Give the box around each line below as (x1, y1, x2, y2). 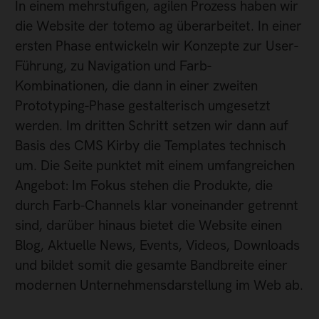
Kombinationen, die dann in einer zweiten (15, 77, 258, 95)
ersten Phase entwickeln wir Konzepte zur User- (15, 37, 298, 56)
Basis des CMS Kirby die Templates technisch (15, 137, 286, 155)
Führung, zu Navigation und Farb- (15, 57, 211, 75)
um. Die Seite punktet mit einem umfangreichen (15, 157, 295, 175)
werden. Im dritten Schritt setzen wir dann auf (15, 117, 288, 135)
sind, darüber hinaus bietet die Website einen (15, 216, 282, 235)
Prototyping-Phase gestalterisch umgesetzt (15, 97, 271, 115)
